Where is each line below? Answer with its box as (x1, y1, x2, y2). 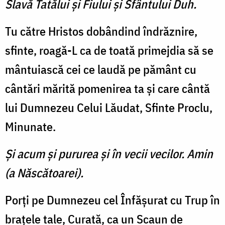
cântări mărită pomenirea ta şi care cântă (5, 80, 210, 97)
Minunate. (5, 119, 56, 135)
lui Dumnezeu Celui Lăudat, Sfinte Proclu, (5, 99, 212, 116)
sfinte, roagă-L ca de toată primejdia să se (5, 42, 213, 59)
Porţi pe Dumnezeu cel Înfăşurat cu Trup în (5, 192, 220, 208)
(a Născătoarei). (5, 165, 83, 181)
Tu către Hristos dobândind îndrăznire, (5, 23, 197, 40)
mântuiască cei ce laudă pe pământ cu (5, 61, 196, 78)
